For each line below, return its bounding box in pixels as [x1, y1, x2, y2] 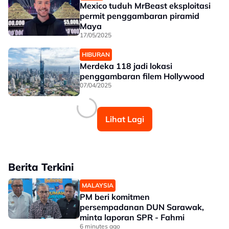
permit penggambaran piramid [80, 11, 199, 21]
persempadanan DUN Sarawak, [80, 202, 204, 212]
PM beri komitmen [80, 192, 150, 202]
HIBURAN [82, 51, 110, 58]
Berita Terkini [8, 161, 74, 173]
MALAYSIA [82, 181, 113, 189]
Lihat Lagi [105, 114, 144, 124]
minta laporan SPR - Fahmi [80, 212, 185, 222]
